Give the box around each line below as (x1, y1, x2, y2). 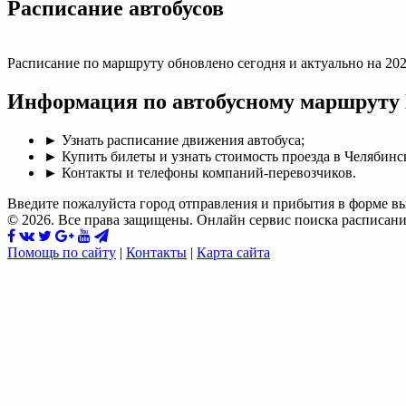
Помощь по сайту (7, 244, 116, 260)
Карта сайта (197, 244, 270, 260)
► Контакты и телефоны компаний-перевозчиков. (43, 164, 356, 180)
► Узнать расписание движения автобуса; (43, 131, 304, 148)
